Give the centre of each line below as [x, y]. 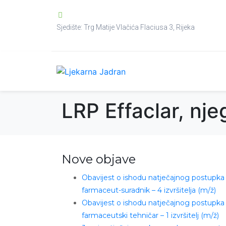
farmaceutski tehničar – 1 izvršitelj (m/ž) [150, 215]
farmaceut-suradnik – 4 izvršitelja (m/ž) [149, 190]
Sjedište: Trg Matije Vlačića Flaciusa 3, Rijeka [126, 27]
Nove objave [99, 159]
